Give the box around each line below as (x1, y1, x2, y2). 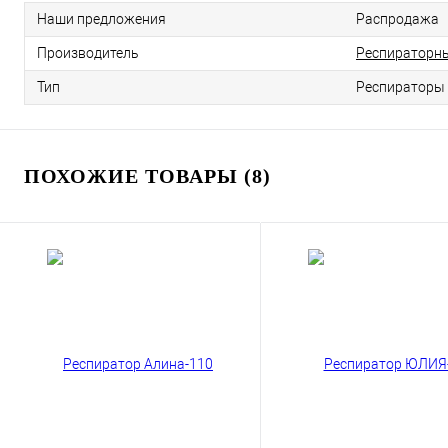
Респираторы (356, 79, 445, 96)
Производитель (37, 45, 139, 62)
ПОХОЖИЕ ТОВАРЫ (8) (24, 165, 271, 188)
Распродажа (356, 11, 439, 28)
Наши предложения (37, 11, 166, 28)
